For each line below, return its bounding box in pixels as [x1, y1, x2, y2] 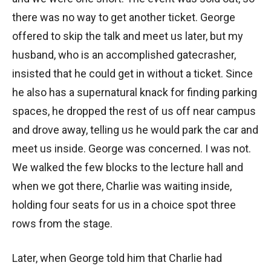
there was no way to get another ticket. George [12, 11, 235, 24]
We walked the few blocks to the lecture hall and [12, 161, 243, 174]
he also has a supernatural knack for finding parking [12, 86, 257, 99]
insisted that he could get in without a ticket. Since [12, 67, 253, 80]
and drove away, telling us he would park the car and [12, 123, 258, 137]
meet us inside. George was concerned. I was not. [12, 142, 251, 155]
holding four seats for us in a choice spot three [12, 198, 236, 212]
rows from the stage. [12, 217, 113, 230]
